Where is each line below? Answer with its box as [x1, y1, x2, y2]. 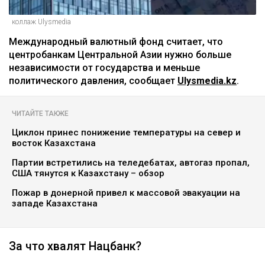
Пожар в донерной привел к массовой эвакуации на [12, 188, 240, 199]
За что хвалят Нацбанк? [9, 240, 141, 254]
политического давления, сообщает [9, 75, 177, 87]
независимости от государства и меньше [9, 62, 200, 74]
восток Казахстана [12, 138, 96, 149]
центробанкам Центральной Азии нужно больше [9, 49, 231, 61]
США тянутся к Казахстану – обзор [12, 168, 164, 179]
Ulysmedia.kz [177, 75, 237, 87]
